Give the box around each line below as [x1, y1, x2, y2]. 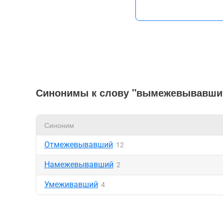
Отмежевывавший [44, 140, 113, 149]
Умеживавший [44, 180, 98, 189]
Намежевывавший [44, 160, 113, 169]
